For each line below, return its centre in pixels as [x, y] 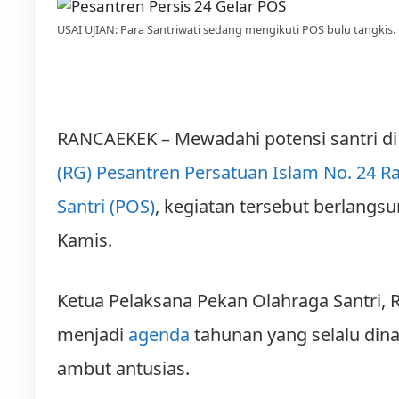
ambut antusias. [123, 368]
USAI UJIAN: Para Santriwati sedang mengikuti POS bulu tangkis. [226, 30]
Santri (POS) [106, 206]
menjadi [93, 334]
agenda [159, 334]
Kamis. [85, 240]
